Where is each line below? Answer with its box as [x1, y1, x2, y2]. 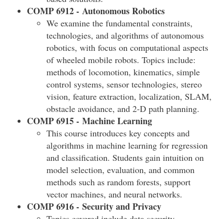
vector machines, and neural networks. [46, 188, 182, 200]
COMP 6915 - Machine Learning [27, 114, 152, 127]
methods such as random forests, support [46, 176, 191, 188]
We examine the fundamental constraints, [46, 17, 193, 29]
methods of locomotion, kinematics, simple [46, 66, 200, 78]
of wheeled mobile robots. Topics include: [46, 54, 196, 66]
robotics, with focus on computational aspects [46, 42, 208, 53]
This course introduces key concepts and [46, 127, 190, 139]
